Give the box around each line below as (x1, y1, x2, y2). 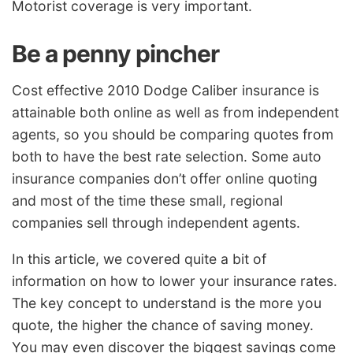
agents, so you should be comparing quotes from (12, 126, 333, 143)
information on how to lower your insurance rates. (12, 272, 337, 289)
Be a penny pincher (12, 39, 219, 68)
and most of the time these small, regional (12, 192, 283, 210)
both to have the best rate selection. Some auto (12, 148, 321, 165)
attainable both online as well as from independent (12, 104, 339, 121)
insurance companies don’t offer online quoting (12, 170, 318, 188)
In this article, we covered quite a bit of (12, 250, 266, 267)
